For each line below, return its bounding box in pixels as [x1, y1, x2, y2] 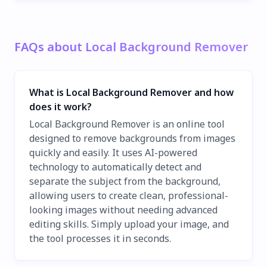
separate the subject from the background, [29, 175, 221, 188]
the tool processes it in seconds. [29, 232, 171, 246]
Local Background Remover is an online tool [29, 117, 225, 131]
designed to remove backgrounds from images [29, 132, 235, 145]
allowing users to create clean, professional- [29, 189, 228, 203]
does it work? [29, 100, 92, 113]
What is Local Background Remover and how [29, 85, 234, 99]
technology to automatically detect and [29, 160, 201, 174]
